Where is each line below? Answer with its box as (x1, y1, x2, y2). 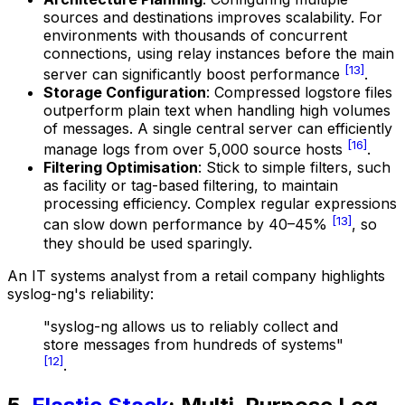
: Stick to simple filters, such (198, 158, 391, 177)
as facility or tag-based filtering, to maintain (43, 176, 338, 195)
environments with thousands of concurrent (43, 25, 347, 44)
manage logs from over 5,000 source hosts (43, 140, 347, 159)
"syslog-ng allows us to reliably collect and (43, 316, 338, 335)
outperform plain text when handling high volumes (43, 101, 391, 120)
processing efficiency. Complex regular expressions (43, 194, 397, 213)
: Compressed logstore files (206, 83, 392, 102)
